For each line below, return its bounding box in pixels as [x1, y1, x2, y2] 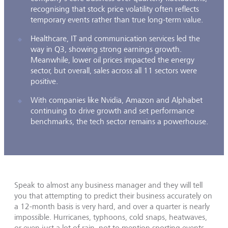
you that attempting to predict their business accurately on [14, 191, 212, 201]
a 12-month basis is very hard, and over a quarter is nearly [14, 202, 210, 211]
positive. [31, 76, 58, 86]
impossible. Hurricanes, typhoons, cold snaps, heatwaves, [14, 212, 207, 222]
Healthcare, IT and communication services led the [31, 34, 200, 43]
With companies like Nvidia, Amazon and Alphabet [31, 95, 203, 105]
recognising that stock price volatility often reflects [31, 4, 199, 14]
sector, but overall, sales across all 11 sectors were [31, 66, 197, 75]
